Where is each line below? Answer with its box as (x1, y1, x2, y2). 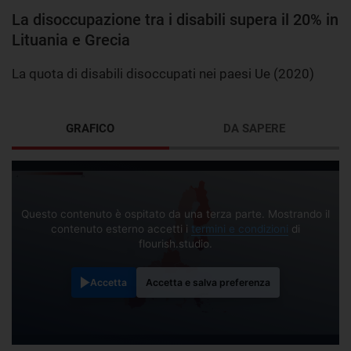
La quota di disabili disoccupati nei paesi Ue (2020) (12, 65, 314, 81)
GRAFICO (66, 121, 115, 136)
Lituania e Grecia (12, 30, 130, 49)
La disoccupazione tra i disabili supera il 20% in (12, 9, 338, 29)
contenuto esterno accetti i (51, 222, 191, 235)
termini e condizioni (191, 222, 288, 235)
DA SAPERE (223, 121, 285, 136)
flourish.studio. (139, 237, 212, 250)
